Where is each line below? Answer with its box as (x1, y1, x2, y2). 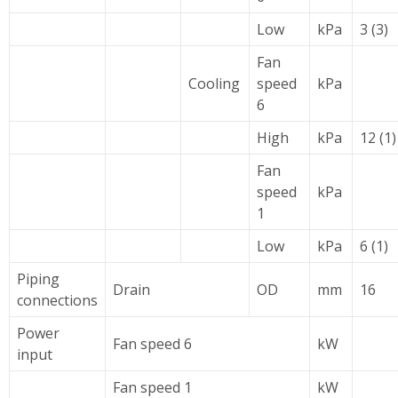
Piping (17, 269, 60, 289)
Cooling (188, 74, 240, 93)
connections (17, 291, 98, 310)
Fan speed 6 (113, 334, 192, 354)
